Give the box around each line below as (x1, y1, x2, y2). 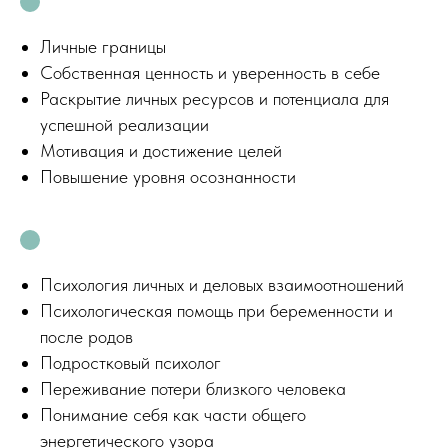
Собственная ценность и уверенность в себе (40, 62, 380, 84)
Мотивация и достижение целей (40, 140, 282, 162)
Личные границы (40, 36, 166, 58)
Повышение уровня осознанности (40, 166, 296, 188)
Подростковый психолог (40, 352, 221, 374)
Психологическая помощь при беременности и (40, 300, 393, 322)
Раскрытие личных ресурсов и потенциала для (40, 88, 389, 110)
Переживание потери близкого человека (40, 378, 346, 400)
